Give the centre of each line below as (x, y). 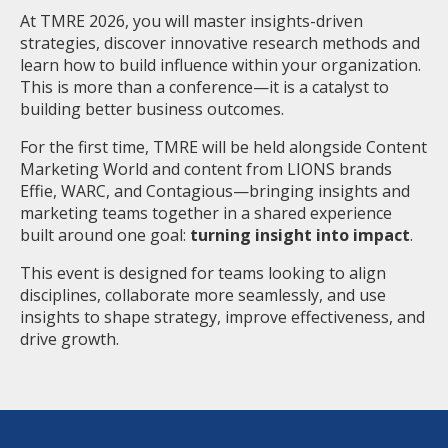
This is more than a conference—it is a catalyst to (204, 87)
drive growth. (69, 339)
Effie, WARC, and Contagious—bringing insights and (215, 191)
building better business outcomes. (152, 109)
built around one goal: (105, 235)
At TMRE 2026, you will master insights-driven (191, 21)
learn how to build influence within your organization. (220, 65)
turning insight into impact (300, 235)
